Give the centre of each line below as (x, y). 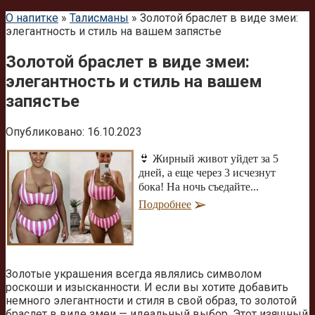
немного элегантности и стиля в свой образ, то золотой (151, 301)
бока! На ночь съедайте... (199, 186)
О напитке (32, 18)
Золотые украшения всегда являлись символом (134, 274)
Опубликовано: (45, 131)
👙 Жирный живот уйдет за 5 (209, 158)
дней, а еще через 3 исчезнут (207, 172)
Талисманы (99, 18)
